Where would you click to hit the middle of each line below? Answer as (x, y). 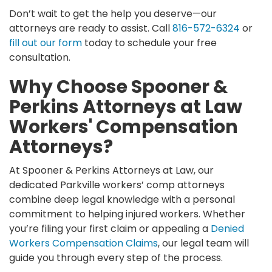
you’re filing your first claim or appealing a (110, 228)
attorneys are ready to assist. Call (91, 28)
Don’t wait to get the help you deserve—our (113, 13)
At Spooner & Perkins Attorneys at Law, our (111, 170)
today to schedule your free (149, 42)
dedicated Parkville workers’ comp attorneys (117, 185)
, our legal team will (203, 243)
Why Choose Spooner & (118, 87)
